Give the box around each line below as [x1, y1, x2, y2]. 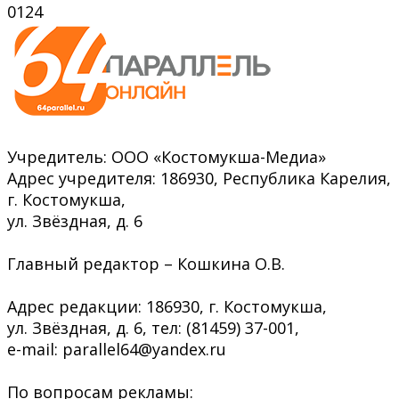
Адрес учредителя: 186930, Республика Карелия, [7, 167, 391, 189]
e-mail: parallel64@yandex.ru [7, 338, 226, 360]
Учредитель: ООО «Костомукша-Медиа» [7, 145, 326, 167]
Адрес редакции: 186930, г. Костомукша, [7, 295, 327, 317]
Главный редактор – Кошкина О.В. [7, 252, 285, 274]
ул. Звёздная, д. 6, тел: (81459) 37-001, [7, 316, 299, 338]
